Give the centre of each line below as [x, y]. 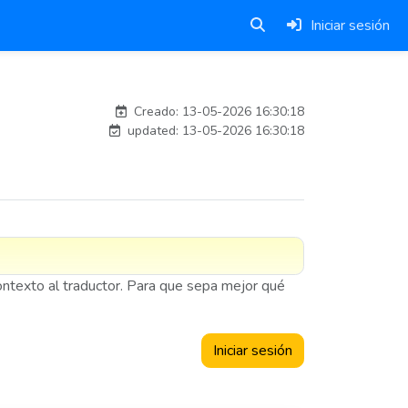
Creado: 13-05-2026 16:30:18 [217, 112]
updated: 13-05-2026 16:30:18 [214, 131]
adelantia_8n [262, 85]
